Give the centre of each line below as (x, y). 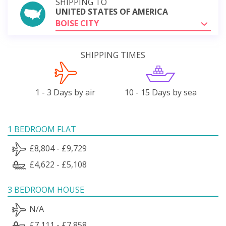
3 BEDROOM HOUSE (46, 189)
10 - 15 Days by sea (160, 92)
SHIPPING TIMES (113, 55)
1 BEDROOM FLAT (42, 129)
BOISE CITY (77, 23)
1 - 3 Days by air (66, 92)
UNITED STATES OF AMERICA (112, 11)
